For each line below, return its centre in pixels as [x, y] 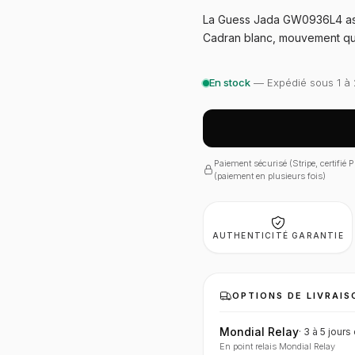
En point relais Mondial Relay [277, 346]
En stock [230, 82]
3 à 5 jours [327, 332]
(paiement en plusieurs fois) [270, 176]
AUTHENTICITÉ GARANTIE [278, 235]
